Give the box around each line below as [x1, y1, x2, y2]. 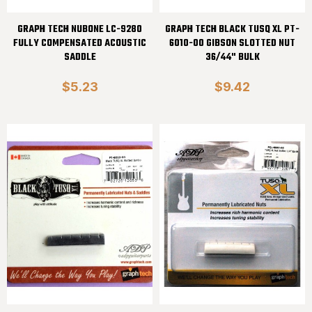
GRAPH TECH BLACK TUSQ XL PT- [165, 21, 299, 38]
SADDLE [63, 49, 96, 65]
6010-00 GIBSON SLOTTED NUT [169, 35, 295, 52]
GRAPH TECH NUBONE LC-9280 [17, 21, 142, 38]
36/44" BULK [205, 49, 260, 65]
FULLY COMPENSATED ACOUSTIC [13, 35, 146, 52]
